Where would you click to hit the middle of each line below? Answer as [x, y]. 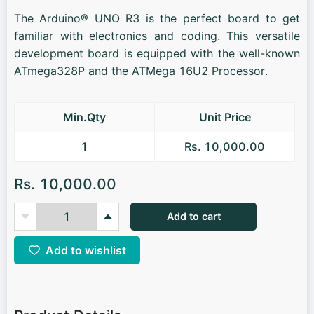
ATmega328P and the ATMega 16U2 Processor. [141, 71]
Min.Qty [84, 117]
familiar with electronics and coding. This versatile [157, 36]
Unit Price [225, 117]
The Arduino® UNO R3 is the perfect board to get [157, 18]
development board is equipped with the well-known [157, 53]
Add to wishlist [86, 250]
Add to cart [193, 217]
